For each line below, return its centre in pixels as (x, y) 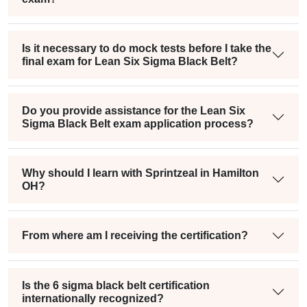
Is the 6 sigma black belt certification (116, 285)
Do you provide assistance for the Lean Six (134, 110)
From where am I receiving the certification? (135, 236)
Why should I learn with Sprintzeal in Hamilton (140, 173)
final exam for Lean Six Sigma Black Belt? (130, 61)
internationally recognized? (93, 298)
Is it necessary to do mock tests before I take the (147, 48)
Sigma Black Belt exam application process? (138, 123)
